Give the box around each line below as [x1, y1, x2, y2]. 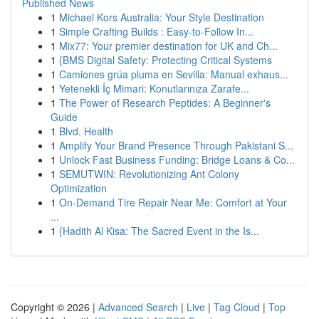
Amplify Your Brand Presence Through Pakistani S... [59, 138, 293, 152]
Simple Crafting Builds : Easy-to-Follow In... [59, 24, 253, 38]
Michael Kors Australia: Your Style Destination [59, 10, 264, 24]
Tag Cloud [214, 300, 260, 314]
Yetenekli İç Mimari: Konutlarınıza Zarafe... [59, 81, 249, 95]
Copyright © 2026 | [11, 300, 98, 314]
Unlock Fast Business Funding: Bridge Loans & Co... [59, 152, 295, 167]
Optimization [51, 181, 107, 195]
